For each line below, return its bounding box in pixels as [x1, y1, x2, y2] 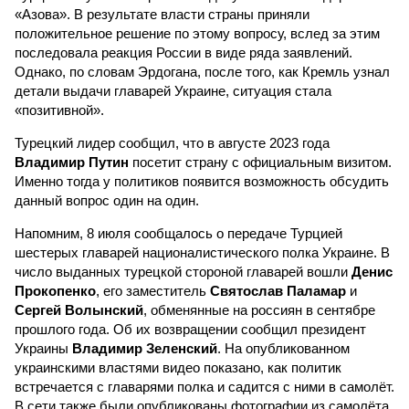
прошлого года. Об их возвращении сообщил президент [15, 321, 366, 337]
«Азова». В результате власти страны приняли [15, 6, 309, 22]
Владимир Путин [15, 154, 129, 170]
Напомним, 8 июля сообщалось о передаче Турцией [15, 225, 342, 241]
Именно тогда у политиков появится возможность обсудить [15, 173, 389, 189]
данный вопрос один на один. [15, 193, 199, 208]
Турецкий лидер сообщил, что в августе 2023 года [15, 135, 330, 151]
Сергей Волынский [15, 302, 143, 318]
